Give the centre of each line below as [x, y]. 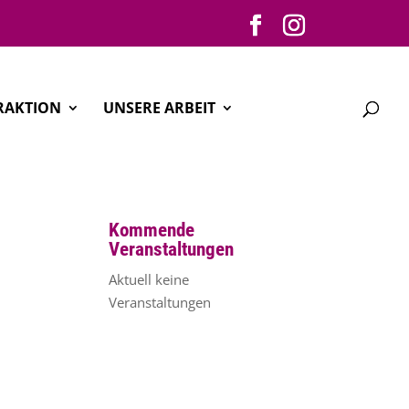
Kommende [152, 230]
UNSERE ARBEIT [159, 107]
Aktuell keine [149, 279]
